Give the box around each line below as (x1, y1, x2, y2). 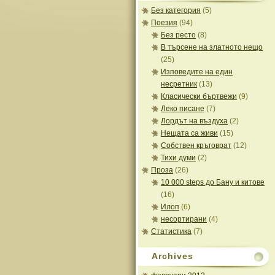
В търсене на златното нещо (161, 43, 263, 52)
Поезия (151, 18, 177, 27)
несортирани (161, 215, 207, 223)
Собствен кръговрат (161, 141, 231, 150)
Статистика (151, 227, 192, 236)
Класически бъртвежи (161, 92, 237, 101)
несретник (161, 80, 197, 88)
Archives (152, 251, 193, 261)
